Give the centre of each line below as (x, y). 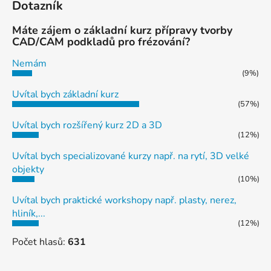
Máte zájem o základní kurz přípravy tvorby (122, 31)
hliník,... (29, 214)
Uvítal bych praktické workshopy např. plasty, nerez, (124, 201)
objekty (28, 170)
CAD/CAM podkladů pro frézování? (101, 42)
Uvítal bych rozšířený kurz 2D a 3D (87, 126)
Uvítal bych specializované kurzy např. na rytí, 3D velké (131, 156)
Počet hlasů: (40, 242)
